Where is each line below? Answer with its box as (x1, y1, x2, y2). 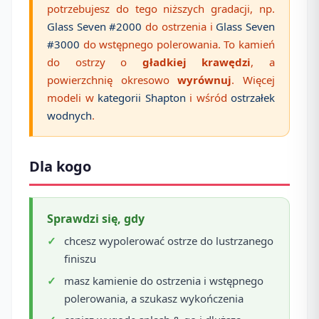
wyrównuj (177, 72, 232, 87)
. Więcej (231, 72, 276, 87)
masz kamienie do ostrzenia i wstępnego (64, 273, 263, 288)
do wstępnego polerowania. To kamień (80, 36, 275, 51)
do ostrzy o (47, 54, 142, 69)
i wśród (185, 90, 231, 105)
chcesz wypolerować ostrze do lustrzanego (64, 234, 273, 249)
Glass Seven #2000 (47, 19, 142, 33)
